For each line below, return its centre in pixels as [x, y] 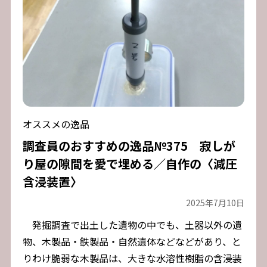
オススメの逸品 [56, 124]
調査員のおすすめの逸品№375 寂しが [129, 146]
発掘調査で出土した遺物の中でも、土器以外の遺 [132, 225]
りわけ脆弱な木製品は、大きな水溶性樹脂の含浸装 [132, 258]
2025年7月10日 [215, 203]
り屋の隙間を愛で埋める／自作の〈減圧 [130, 164]
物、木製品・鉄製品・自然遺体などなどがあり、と [132, 242]
